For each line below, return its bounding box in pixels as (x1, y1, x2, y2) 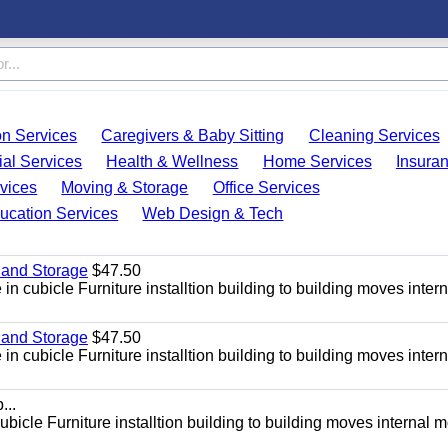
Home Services (262, 153, 372, 170)
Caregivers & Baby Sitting (101, 127, 285, 144)
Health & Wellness (106, 153, 239, 170)
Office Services (212, 179, 320, 196)
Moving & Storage (61, 179, 189, 196)
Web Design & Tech (142, 205, 284, 222)
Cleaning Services (308, 127, 440, 144)
